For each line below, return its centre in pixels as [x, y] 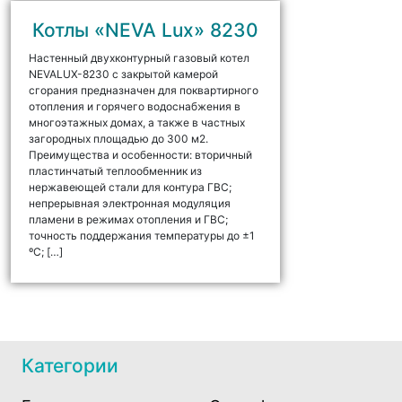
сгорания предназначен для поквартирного [143, 91]
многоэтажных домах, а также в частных [136, 123]
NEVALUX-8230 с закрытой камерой [123, 74]
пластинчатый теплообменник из [115, 171]
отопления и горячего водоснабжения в [134, 107]
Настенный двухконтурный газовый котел [139, 58]
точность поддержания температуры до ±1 [141, 236]
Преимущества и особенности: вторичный [140, 155]
